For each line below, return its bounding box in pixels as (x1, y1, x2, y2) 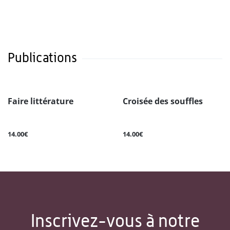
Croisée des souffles (123, 95, 203, 107)
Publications (8, 50, 77, 66)
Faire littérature (8, 95, 73, 107)
